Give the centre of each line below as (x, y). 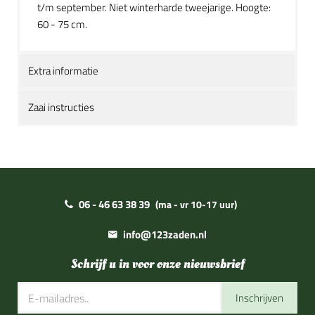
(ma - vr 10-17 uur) (196, 204)
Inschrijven (259, 298)
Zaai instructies (61, 107)
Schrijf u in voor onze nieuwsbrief (157, 264)
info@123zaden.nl (165, 234)
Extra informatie (63, 71)
